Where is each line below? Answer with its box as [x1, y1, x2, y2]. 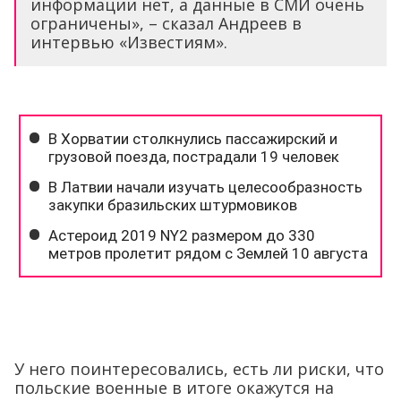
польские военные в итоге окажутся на [14, 377, 334, 398]
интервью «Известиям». [30, 31, 227, 53]
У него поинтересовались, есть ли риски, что [14, 358, 384, 380]
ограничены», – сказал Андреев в [30, 13, 302, 34]
